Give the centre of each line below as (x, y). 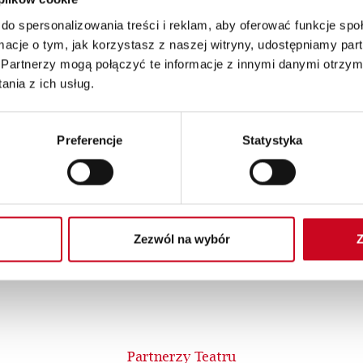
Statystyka (272, 140)
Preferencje (90, 140)
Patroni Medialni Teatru (181, 227)
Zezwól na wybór (181, 239)
